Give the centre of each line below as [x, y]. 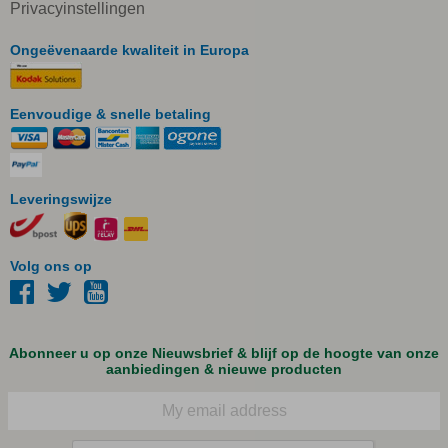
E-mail [26, 389]
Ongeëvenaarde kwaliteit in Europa [129, 50]
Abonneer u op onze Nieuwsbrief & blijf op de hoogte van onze [224, 353]
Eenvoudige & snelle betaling [110, 114]
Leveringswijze [61, 199]
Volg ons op [51, 266]
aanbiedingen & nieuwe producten [224, 369]
